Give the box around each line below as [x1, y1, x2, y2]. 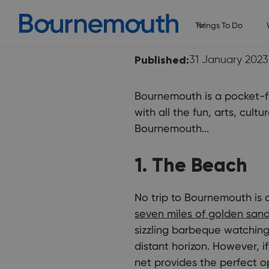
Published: [134, 53, 189, 67]
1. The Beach [134, 153, 247, 177]
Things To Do [195, 20, 243, 30]
